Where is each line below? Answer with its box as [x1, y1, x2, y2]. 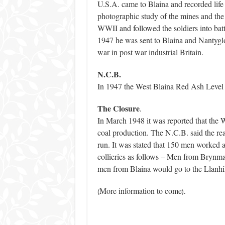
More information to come [99, 185, 182, 196]
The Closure [97, 102, 140, 115]
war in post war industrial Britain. [97, 47, 203, 58]
